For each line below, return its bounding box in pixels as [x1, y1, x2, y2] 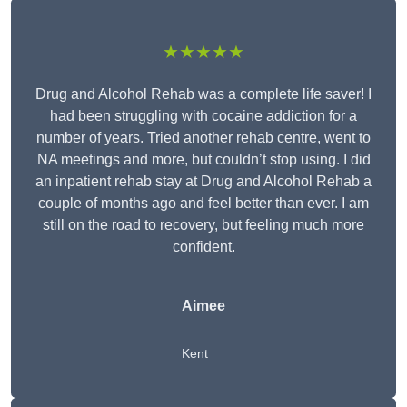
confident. [172, 239, 235, 255]
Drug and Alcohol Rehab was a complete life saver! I [35, 86, 372, 103]
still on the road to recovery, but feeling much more [43, 217, 364, 233]
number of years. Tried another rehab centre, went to [36, 130, 371, 146]
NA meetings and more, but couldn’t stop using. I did [36, 152, 371, 168]
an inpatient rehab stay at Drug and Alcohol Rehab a [35, 174, 372, 190]
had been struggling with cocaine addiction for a [50, 108, 357, 124]
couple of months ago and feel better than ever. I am [38, 195, 369, 212]
